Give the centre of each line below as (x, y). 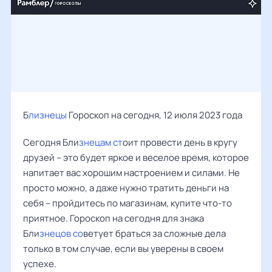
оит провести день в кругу (180, 142)
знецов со (61, 233)
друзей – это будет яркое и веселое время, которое (136, 158)
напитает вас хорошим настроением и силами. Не (131, 173)
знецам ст (101, 142)
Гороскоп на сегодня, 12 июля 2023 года (155, 115)
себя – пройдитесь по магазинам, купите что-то (127, 203)
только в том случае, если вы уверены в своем (123, 249)
